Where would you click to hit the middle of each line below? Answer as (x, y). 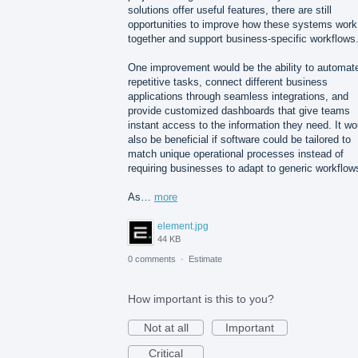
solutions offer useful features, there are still (230, 10)
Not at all (166, 327)
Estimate (205, 259)
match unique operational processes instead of (236, 154)
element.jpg (183, 226)
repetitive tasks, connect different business (228, 82)
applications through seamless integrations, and (238, 97)
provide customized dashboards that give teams (239, 111)
